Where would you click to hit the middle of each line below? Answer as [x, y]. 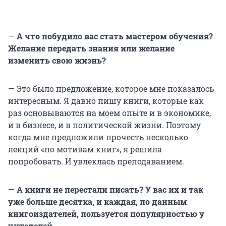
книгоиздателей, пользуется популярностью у [106, 214]
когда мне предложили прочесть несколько [98, 137]
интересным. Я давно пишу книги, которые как [106, 101]
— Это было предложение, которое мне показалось [111, 89]
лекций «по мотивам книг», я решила [85, 149]
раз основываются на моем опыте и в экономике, [109, 113]
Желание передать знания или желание [91, 48]
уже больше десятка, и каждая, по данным [98, 202]
